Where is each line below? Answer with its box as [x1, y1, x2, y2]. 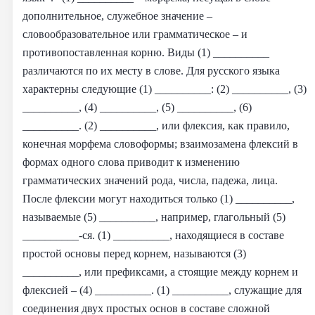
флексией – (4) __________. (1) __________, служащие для [22, 283, 302, 297]
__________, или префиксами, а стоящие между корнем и [22, 264, 298, 278]
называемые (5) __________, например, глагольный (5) [22, 210, 285, 224]
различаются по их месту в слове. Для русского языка [22, 63, 280, 77]
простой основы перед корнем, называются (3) [22, 246, 246, 260]
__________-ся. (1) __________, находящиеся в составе [22, 228, 284, 242]
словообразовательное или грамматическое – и [22, 27, 247, 41]
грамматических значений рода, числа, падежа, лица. [22, 173, 278, 187]
